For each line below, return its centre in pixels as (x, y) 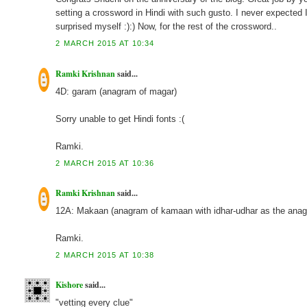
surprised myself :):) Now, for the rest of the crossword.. (167, 27)
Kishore (70, 285)
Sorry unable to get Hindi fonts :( (120, 119)
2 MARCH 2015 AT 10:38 (105, 255)
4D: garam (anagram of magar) (116, 91)
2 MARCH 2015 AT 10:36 (105, 163)
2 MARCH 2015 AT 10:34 (105, 44)
